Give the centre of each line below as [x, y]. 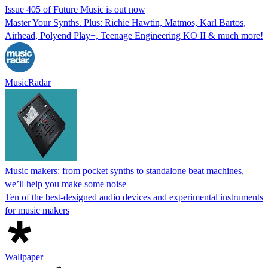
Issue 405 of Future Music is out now [75, 9]
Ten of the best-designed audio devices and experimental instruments [134, 197]
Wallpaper [24, 257]
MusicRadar [28, 82]
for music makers [37, 210]
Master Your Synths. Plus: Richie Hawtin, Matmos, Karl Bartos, [125, 22]
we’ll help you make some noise [66, 184]
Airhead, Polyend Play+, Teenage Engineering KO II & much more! [134, 35]
